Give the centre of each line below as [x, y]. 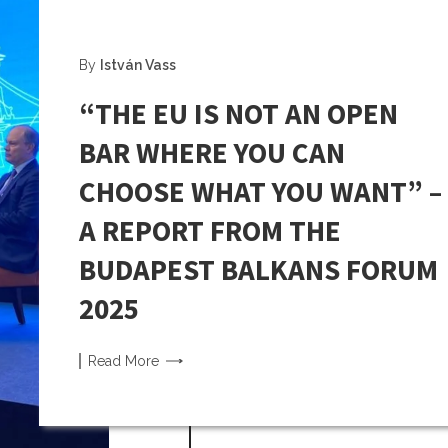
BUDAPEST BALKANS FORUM [258, 269]
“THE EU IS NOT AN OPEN [238, 113]
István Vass [138, 65]
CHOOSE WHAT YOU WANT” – [260, 191]
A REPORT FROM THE [210, 230]
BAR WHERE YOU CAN [212, 152]
